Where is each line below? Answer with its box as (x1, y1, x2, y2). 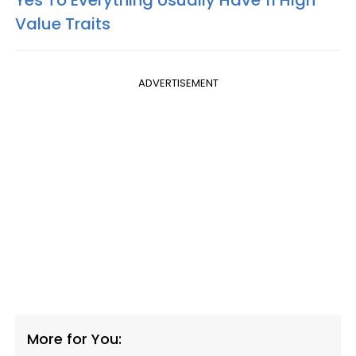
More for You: (27, 328, 122, 349)
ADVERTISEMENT (137, 75, 219, 91)
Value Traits (15, 12, 110, 35)
